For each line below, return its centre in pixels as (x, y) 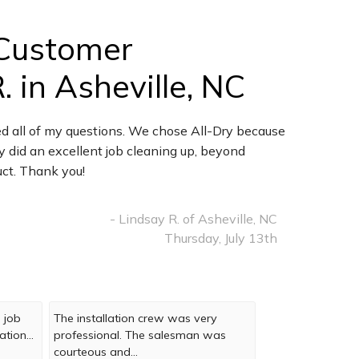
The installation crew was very (136, 319)
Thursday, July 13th (221, 238)
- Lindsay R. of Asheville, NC (194, 219)
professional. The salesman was (140, 335)
